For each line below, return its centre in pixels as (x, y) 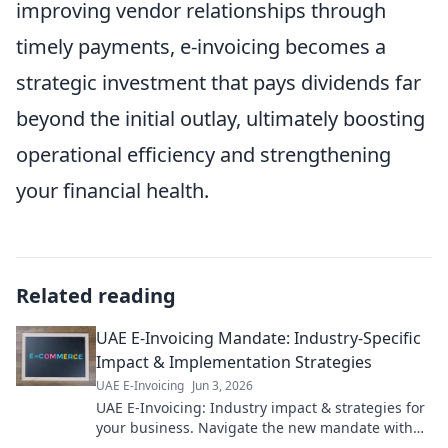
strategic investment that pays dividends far (218, 83)
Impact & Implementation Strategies (234, 362)
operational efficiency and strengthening (203, 155)
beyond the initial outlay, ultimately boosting (220, 119)
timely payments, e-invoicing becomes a (201, 47)
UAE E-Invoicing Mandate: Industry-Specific (258, 338)
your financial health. (112, 191)
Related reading (96, 296)
